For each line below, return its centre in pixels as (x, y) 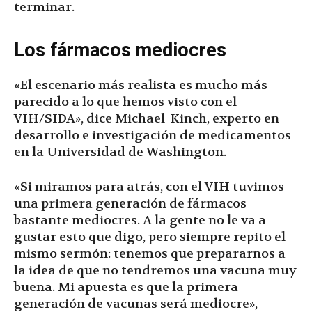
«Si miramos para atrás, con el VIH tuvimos (149, 187)
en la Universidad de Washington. (120, 152)
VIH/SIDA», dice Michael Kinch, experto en (147, 118)
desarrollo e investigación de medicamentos (153, 135)
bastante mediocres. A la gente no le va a (140, 220)
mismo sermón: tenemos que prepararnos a (150, 253)
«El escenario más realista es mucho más (141, 85)
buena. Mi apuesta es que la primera (126, 287)
